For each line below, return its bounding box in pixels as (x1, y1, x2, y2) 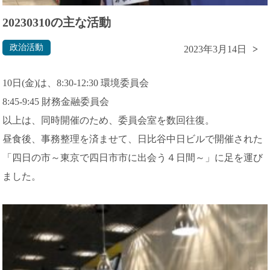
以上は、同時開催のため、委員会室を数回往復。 (2, 115, 215, 126)
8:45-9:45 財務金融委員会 (2, 96, 109, 107)
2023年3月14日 (184, 44, 246, 55)
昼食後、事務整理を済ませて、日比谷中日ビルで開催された (2, 134, 263, 145)
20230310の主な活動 (2, 16, 111, 30)
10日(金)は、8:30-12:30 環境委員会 (2, 78, 149, 89)
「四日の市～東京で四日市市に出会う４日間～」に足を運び (2, 152, 263, 163)
